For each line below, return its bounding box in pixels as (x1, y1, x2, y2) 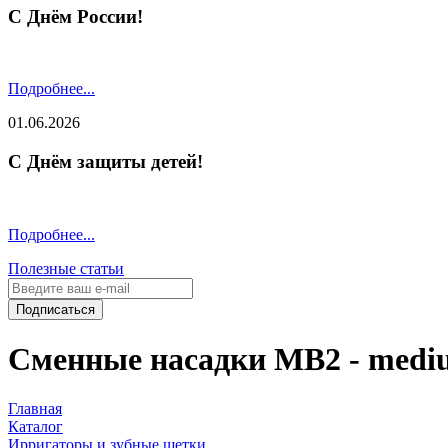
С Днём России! (8, 5, 143, 27)
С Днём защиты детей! (8, 151, 203, 173)
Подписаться (16, 301, 95, 317)
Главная (8, 399, 62, 417)
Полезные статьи (8, 259, 124, 277)
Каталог (8, 417, 63, 435)
